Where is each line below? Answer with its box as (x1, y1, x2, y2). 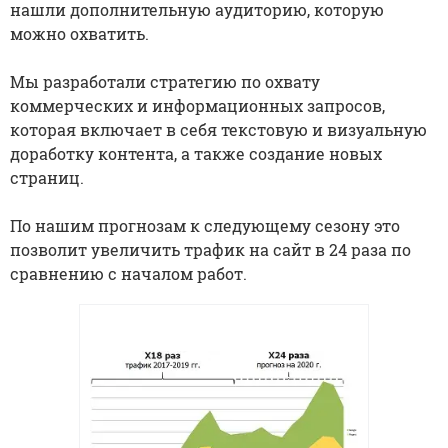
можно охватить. (10, 22, 149, 44)
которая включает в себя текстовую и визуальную (10, 118, 427, 140)
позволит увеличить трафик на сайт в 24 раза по (10, 238, 411, 260)
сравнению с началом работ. (10, 262, 247, 284)
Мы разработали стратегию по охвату (10, 70, 320, 92)
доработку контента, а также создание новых (10, 142, 382, 164)
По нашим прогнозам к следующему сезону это (10, 214, 400, 236)
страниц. (10, 166, 84, 188)
